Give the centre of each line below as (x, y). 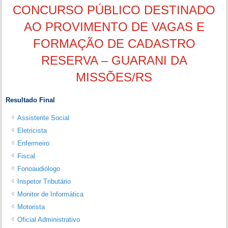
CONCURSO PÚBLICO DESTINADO (114, 10)
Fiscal (26, 156)
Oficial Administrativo (49, 219)
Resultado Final (31, 100)
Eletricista (32, 130)
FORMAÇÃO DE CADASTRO (114, 44)
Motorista (31, 207)
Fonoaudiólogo (39, 168)
